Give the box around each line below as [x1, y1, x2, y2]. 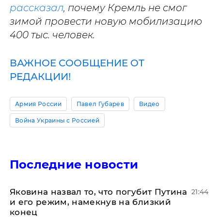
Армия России [15, 100, 62, 108]
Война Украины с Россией [15, 116, 100, 124]
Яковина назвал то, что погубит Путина [10, 186, 187, 197]
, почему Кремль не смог [63, 1, 186, 14]
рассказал [10, 1, 63, 14]
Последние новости [10, 157, 139, 171]
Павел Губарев [76, 100, 124, 108]
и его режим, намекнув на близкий [10, 197, 171, 207]
